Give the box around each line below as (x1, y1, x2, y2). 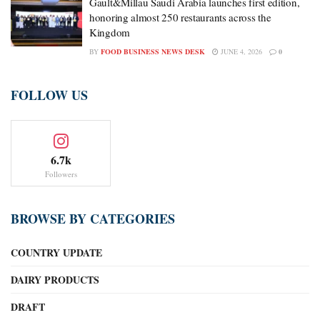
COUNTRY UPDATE (11, 245, 102, 261)
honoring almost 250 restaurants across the (89, 10, 271, 25)
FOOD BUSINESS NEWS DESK (101, 46, 205, 57)
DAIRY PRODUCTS (11, 272, 99, 288)
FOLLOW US (11, 86, 88, 105)
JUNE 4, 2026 (219, 46, 262, 57)
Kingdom (89, 25, 130, 40)
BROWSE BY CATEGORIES (11, 209, 175, 229)
